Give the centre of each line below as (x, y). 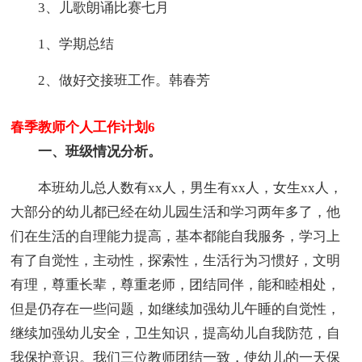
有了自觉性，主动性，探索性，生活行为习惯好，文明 (176, 261)
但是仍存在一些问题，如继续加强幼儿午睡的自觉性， (176, 309)
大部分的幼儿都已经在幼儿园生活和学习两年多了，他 (176, 213)
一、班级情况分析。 (86, 152)
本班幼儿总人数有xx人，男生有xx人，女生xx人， (177, 188)
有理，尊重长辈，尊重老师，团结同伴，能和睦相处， (176, 285)
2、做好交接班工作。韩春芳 (111, 81)
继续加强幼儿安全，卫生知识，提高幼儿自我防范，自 (176, 334)
